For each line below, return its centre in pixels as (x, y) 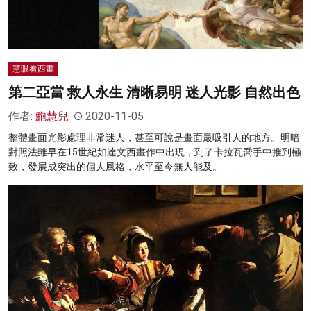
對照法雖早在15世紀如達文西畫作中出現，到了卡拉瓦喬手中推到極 (155, 152)
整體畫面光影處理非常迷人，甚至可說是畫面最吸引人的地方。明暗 (154, 138)
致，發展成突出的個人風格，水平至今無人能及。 (115, 167)
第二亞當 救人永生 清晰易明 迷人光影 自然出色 (154, 93)
